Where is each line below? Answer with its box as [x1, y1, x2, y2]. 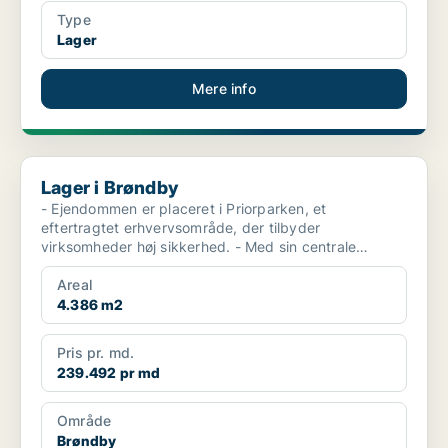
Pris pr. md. [57, 344, 135, 362]
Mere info [192, 80, 256, 98]
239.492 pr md [57, 364, 161, 382]
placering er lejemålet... [41, 257, 198, 275]
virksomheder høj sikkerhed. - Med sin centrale [41, 238, 235, 256]
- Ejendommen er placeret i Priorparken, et [41, 200, 327, 218]
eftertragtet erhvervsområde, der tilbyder [41, 219, 321, 237]
